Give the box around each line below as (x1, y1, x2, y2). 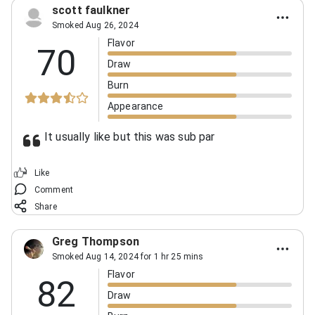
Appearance (108, 100, 164, 112)
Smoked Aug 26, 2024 (52, 20, 139, 30)
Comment (34, 184, 74, 195)
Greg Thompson (52, 234, 139, 248)
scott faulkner (52, 3, 131, 17)
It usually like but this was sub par (44, 129, 215, 143)
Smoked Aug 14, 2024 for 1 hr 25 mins (52, 251, 204, 262)
